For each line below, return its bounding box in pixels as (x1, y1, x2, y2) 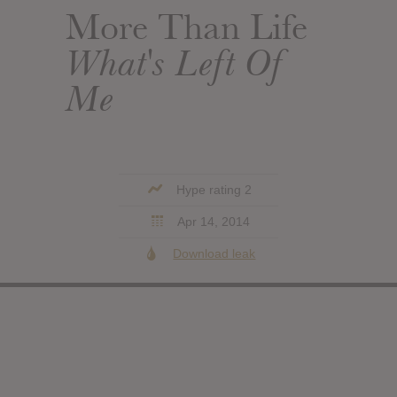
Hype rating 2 (173, 182, 253, 197)
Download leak (173, 245, 256, 261)
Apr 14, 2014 (175, 214, 251, 229)
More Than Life (66, 4, 307, 50)
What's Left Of (66, 39, 284, 86)
